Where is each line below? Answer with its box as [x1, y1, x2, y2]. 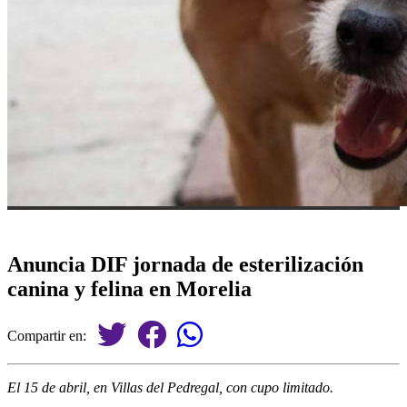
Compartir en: [7, 327, 97, 343]
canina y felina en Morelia [7, 276, 252, 301]
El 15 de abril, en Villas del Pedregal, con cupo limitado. [7, 379, 333, 395]
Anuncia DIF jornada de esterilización [7, 252, 363, 276]
